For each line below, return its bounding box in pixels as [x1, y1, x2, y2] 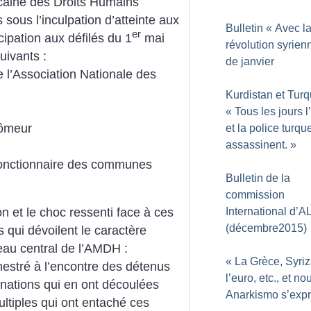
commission [226, 189, 285, 201]
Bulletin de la [226, 172, 290, 184]
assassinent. [226, 139, 287, 151]
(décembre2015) [226, 222, 307, 234]
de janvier [226, 56, 274, 67]
